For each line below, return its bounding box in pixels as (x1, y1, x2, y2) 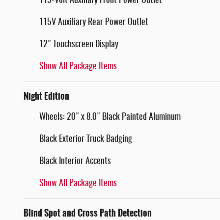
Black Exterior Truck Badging (39, 135, 132, 144)
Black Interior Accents (39, 157, 111, 166)
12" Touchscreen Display (39, 40, 118, 49)
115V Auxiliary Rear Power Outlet (39, 18, 148, 27)
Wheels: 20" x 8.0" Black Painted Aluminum (39, 112, 181, 122)
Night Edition (24, 89, 69, 103)
